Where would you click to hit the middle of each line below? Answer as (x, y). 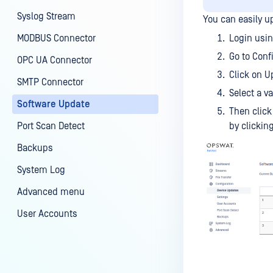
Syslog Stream (46, 16)
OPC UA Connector (55, 60)
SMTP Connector (50, 82)
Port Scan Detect (51, 126)
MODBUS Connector (56, 38)
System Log (41, 170)
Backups (35, 148)
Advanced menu (51, 192)
